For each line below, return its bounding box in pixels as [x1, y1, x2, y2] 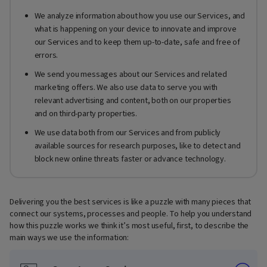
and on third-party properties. [34, 108, 138, 120]
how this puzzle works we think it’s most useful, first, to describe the [10, 219, 249, 232]
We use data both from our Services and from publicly [34, 127, 221, 139]
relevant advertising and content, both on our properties [34, 95, 231, 107]
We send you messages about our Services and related [34, 69, 227, 81]
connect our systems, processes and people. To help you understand [10, 207, 252, 220]
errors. [34, 49, 58, 62]
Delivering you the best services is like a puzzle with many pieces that [10, 195, 252, 208]
